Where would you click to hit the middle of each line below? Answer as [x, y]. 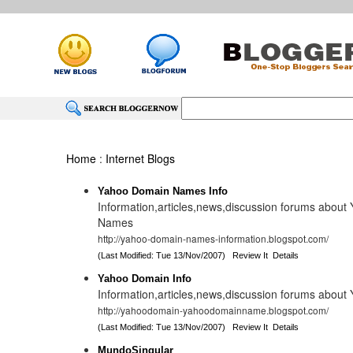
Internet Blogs [141, 158]
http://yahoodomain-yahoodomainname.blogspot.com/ [214, 310]
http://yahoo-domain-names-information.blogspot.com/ [214, 238]
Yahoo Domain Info [145, 279]
